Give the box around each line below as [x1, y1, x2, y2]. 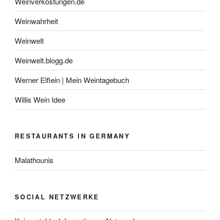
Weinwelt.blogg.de [15, 55, 73, 65]
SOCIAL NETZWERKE [15, 192, 100, 201]
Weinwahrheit [15, 15, 58, 26]
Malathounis [15, 155, 54, 165]
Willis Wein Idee [15, 94, 65, 105]
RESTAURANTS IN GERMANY [15, 131, 130, 141]
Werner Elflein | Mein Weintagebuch [15, 74, 129, 85]
